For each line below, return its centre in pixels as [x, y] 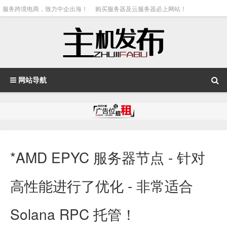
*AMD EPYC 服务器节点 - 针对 [108, 157]
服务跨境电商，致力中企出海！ [45, 8]
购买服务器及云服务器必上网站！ [141, 8]
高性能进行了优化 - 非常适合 [102, 185]
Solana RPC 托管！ [73, 214]
